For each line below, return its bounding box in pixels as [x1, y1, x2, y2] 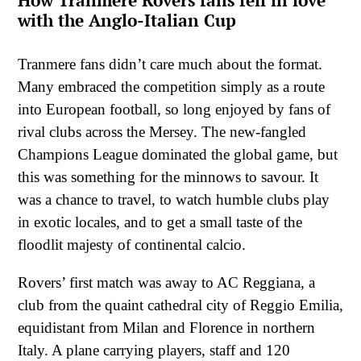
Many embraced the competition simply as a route [18, 77, 325, 95]
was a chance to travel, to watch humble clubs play [18, 190, 330, 208]
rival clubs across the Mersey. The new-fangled [18, 122, 306, 140]
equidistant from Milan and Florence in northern [18, 319, 315, 337]
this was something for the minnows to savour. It [18, 168, 318, 185]
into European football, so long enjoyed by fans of [18, 100, 330, 118]
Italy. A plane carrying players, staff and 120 [18, 342, 290, 359]
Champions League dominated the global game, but [18, 145, 338, 163]
